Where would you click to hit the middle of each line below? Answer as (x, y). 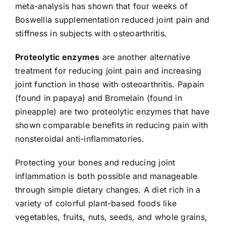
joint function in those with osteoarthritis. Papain (109, 84)
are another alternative (145, 57)
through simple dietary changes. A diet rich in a (108, 189)
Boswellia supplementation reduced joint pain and (112, 19)
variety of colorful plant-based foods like (96, 203)
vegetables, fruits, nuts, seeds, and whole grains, (111, 217)
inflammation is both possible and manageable (106, 176)
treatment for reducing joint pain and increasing (108, 70)
